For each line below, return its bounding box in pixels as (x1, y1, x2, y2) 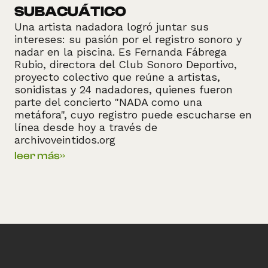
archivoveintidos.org (14, 133, 115, 147)
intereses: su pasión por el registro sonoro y (14, 33, 242, 46)
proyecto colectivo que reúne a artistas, (14, 71, 220, 84)
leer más (14, 150, 60, 163)
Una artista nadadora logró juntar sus (14, 20, 209, 33)
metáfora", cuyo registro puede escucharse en (14, 108, 252, 121)
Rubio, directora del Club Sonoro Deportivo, (14, 58, 237, 71)
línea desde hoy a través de (14, 121, 157, 134)
